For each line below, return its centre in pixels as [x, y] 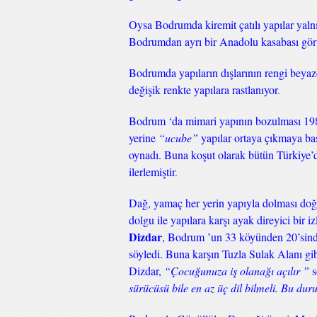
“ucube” [178, 138]
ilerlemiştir [152, 172]
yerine [144, 138]
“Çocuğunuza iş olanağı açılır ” [237, 271]
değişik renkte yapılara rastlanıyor [203, 90]
